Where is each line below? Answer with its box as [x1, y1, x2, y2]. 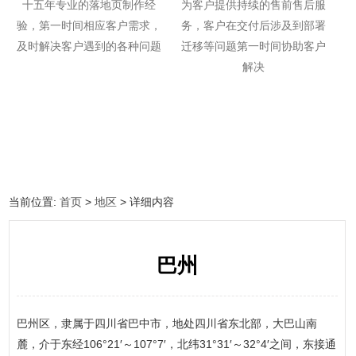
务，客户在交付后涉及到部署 [180, 19, 326, 32]
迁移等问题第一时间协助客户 [180, 40, 326, 52]
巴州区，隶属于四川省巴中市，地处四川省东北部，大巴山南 [16, 316, 317, 330]
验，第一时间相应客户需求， [17, 19, 162, 32]
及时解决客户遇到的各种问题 [17, 40, 162, 52]
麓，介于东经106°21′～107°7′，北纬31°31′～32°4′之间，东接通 [16, 337, 336, 350]
